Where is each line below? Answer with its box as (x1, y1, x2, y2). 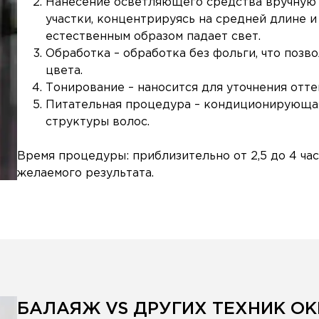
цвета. (46, 66, 83, 76)
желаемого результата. (17, 168, 154, 179)
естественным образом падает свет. (46, 31, 261, 42)
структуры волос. (46, 117, 150, 127)
